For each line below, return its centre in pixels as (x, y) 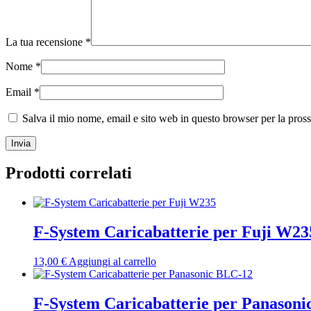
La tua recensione (45, 42)
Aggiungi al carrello (112, 262)
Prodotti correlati (69, 173)
